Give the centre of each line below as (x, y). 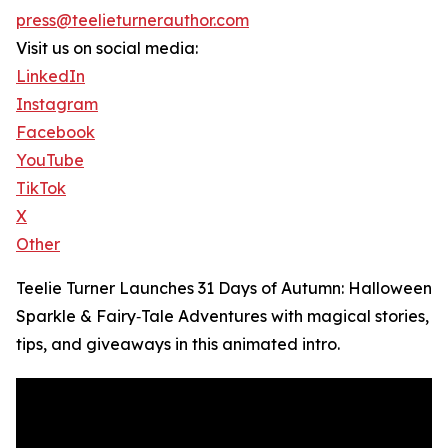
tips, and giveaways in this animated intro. (178, 344)
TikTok (41, 188)
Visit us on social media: (107, 48)
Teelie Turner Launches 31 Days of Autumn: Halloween (224, 288)
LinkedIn (50, 76)
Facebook (55, 132)
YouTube (50, 160)
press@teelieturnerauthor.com (132, 20)
